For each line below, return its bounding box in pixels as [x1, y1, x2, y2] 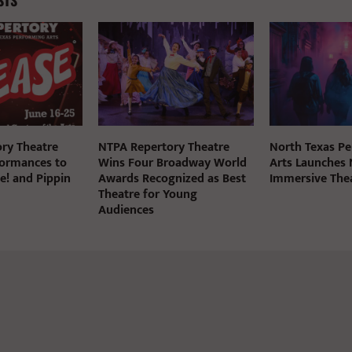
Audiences [97, 199, 154, 221]
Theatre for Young [97, 183, 197, 205]
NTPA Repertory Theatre [97, 136, 229, 158]
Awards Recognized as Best [97, 167, 246, 189]
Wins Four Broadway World [97, 152, 247, 174]
